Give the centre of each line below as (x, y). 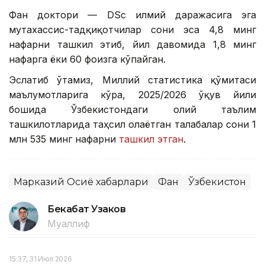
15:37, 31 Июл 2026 (41, 258)
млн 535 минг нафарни (64, 139)
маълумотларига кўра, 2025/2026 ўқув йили (132, 94)
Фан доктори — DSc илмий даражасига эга (132, 14)
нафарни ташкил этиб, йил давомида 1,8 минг (132, 44)
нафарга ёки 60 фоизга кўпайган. (87, 59)
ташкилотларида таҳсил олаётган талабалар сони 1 (132, 124)
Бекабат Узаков (87, 209)
